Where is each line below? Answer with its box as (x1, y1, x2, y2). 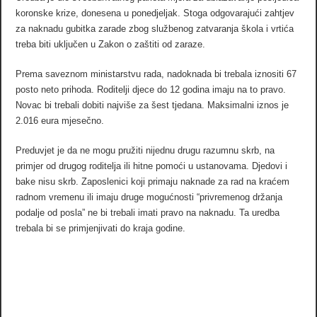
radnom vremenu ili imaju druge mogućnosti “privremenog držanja (16, 191, 283, 202)
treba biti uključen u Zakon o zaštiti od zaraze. (16, 38, 206, 50)
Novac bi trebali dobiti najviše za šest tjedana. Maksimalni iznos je (16, 99, 289, 110)
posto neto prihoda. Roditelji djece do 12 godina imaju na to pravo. (16, 83, 287, 95)
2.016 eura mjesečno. (16, 115, 105, 126)
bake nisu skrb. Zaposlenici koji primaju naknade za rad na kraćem (16, 175, 290, 187)
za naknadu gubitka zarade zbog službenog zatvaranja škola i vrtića (16, 23, 294, 34)
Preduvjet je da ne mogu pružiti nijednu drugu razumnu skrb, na (16, 144, 275, 156)
